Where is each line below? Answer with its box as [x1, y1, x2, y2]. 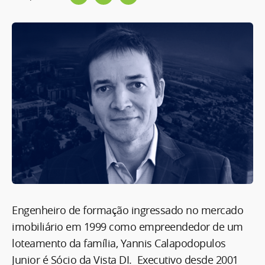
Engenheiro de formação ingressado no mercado [12, 202, 243, 217]
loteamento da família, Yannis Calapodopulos [12, 235, 226, 250]
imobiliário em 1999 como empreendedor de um [12, 219, 243, 234]
